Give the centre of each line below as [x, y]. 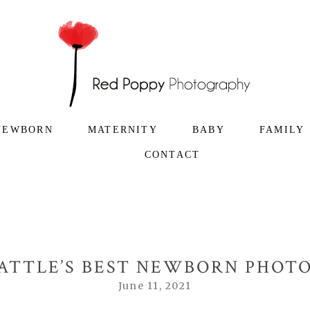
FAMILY [282, 129]
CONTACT [172, 154]
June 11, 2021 [155, 286]
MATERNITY [122, 129]
